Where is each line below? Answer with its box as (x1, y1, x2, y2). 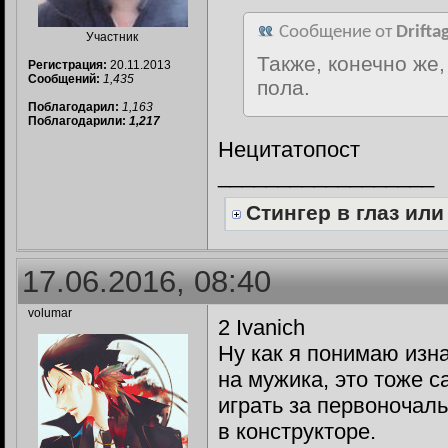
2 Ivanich (218, 315, 305, 340)
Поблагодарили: (28, 114, 129, 128)
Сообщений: (28, 72, 100, 86)
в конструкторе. (218, 419, 376, 444)
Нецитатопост (218, 137, 360, 162)
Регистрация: (28, 58, 107, 72)
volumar (28, 306, 72, 320)
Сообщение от (275, 23, 396, 42)
